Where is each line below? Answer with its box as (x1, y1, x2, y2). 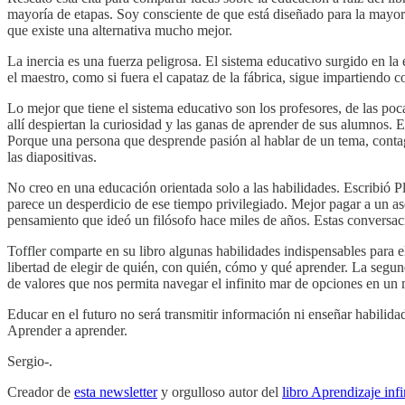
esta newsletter (74, 383, 157, 400)
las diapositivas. (7, 148, 97, 165)
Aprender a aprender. (7, 322, 131, 338)
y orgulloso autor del (157, 383, 282, 400)
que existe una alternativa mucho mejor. (7, 22, 232, 38)
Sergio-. (7, 353, 52, 369)
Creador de (7, 383, 74, 400)
